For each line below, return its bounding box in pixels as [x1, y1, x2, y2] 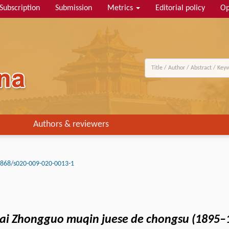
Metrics [107, 4, 135, 12]
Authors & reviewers [33, 120, 109, 129]
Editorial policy [155, 4, 205, 12]
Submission [55, 4, 92, 12]
